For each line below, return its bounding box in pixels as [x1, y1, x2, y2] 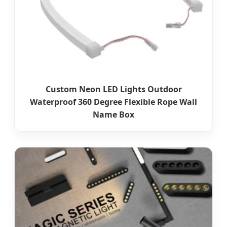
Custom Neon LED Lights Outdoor [45, 84, 182, 95]
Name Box [93, 109, 134, 121]
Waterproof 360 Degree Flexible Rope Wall [30, 96, 197, 108]
